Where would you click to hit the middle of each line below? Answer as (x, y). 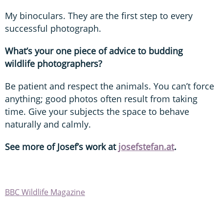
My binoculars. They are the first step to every (99, 15)
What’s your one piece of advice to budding (94, 51)
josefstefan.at (146, 146)
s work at (99, 146)
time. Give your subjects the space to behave (97, 111)
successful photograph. (53, 28)
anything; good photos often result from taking (101, 99)
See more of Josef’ (42, 146)
